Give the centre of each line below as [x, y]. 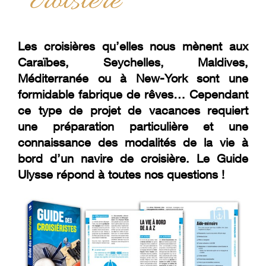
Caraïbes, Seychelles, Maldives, [133, 62]
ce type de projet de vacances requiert [133, 110]
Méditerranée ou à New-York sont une [133, 78]
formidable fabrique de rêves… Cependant [133, 94]
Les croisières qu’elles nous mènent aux [133, 46]
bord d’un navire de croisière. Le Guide [133, 158]
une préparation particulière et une [133, 126]
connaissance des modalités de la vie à [133, 142]
